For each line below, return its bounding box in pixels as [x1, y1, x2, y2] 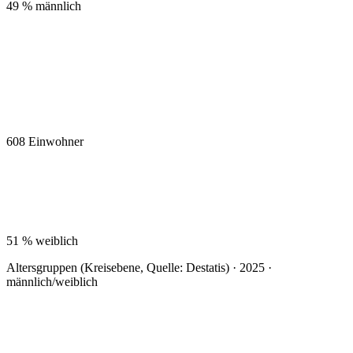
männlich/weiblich [6, 274, 98, 288]
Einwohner [28, 134, 84, 148]
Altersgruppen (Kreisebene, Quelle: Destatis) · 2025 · [6, 260, 272, 274]
